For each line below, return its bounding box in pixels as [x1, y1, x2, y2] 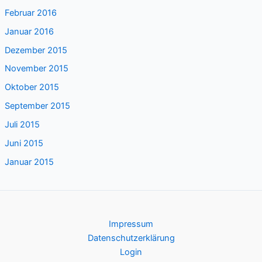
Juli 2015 [4, 119, 40, 130]
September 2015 [4, 101, 70, 112]
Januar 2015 [4, 157, 54, 168]
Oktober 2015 [4, 82, 59, 93]
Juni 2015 [4, 138, 43, 149]
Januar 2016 [4, 26, 54, 37]
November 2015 [4, 63, 68, 74]
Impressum [109, 218, 153, 229]
